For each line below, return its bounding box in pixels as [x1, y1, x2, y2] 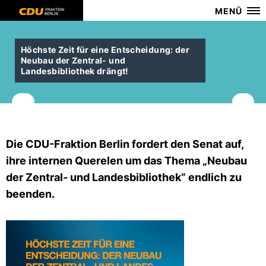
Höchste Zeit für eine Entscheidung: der [21, 45, 190, 55]
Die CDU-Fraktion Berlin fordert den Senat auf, [6, 138, 243, 150]
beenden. [6, 188, 55, 200]
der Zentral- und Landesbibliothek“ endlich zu [6, 171, 242, 183]
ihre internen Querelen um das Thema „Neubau [6, 154, 247, 167]
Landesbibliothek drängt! [21, 66, 129, 76]
